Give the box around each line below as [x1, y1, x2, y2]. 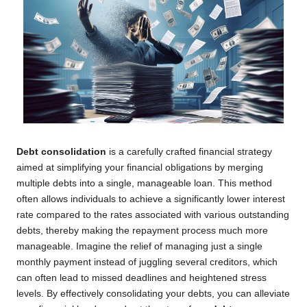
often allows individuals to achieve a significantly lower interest [16, 193, 285, 204]
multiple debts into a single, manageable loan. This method [16, 177, 272, 188]
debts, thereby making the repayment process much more [16, 225, 268, 236]
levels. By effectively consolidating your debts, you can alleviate [16, 288, 290, 299]
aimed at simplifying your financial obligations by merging [16, 162, 263, 173]
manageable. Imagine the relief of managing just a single [16, 241, 262, 251]
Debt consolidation [16, 146, 106, 157]
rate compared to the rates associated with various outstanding [16, 209, 289, 220]
